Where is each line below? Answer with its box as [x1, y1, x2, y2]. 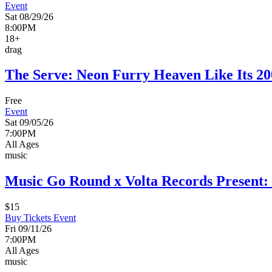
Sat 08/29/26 [5, 11, 53, 22]
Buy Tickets [5, 212, 53, 223]
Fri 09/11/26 [5, 223, 52, 234]
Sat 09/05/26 [5, 117, 53, 128]
